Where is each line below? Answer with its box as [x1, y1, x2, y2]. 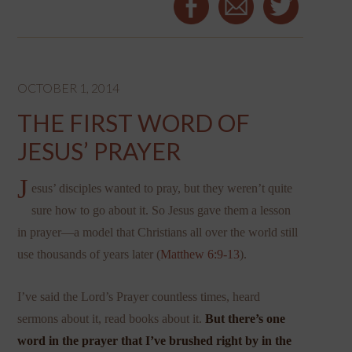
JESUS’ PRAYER [17, 136, 181, 165]
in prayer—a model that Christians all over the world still [17, 225, 299, 239]
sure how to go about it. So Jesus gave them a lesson [31, 203, 291, 217]
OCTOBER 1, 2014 [17, 79, 120, 95]
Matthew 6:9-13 [160, 247, 240, 261]
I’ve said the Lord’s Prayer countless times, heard [17, 289, 261, 303]
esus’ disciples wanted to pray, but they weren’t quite [31, 181, 292, 195]
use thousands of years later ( [17, 247, 161, 261]
